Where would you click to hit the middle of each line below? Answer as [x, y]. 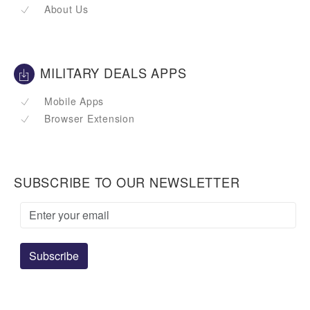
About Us [66, 9]
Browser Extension [89, 118]
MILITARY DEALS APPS [113, 73]
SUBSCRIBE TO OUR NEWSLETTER [127, 182]
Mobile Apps [74, 101]
